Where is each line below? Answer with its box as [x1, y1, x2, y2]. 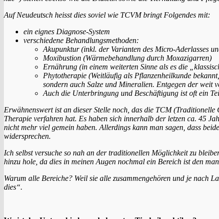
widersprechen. [4, 131, 51, 140]
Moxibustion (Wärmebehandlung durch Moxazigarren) [43, 53, 212, 62]
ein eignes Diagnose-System [23, 27, 110, 36]
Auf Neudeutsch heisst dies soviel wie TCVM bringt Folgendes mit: [4, 10, 210, 19]
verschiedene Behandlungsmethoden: [23, 36, 139, 44]
